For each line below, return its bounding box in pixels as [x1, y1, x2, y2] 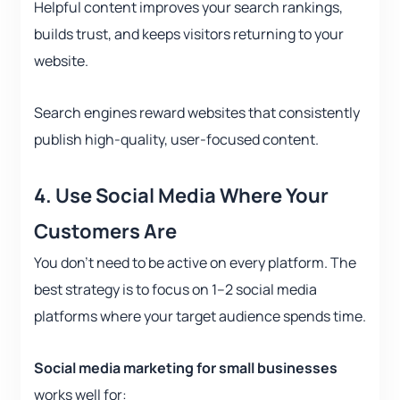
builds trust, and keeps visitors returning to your [34, 24, 344, 45]
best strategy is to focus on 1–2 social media [34, 279, 317, 300]
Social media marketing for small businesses [34, 358, 337, 379]
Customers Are [34, 218, 177, 246]
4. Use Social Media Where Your [34, 182, 329, 210]
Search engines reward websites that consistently [34, 103, 360, 123]
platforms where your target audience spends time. [34, 306, 366, 327]
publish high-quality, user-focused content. [34, 129, 319, 150]
